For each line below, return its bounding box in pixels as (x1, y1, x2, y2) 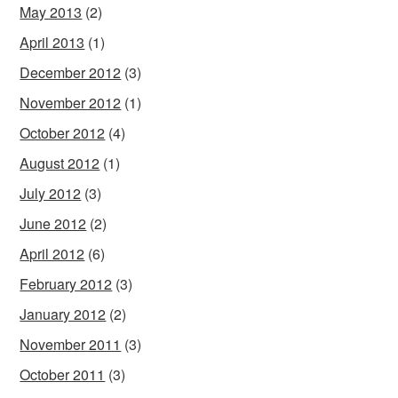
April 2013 (20, 32, 85, 53)
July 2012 (20, 183, 82, 204)
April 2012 (20, 243, 85, 265)
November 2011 (20, 334, 122, 355)
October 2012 (20, 123, 106, 144)
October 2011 (20, 364, 106, 386)
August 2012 (20, 153, 100, 174)
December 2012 (20, 62, 122, 84)
